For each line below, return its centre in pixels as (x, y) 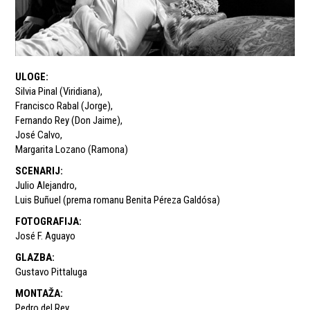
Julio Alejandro (45, 186)
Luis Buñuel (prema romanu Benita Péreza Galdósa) (118, 200)
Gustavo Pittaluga (52, 272)
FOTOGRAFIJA (47, 222)
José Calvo (38, 135)
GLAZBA (34, 258)
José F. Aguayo (46, 236)
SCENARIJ (38, 171)
